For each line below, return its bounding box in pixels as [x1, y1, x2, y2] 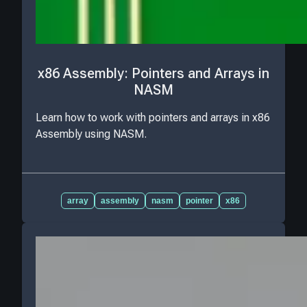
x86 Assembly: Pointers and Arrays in [38, 64, 269, 82]
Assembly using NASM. [36, 127, 147, 140]
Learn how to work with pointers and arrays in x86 [36, 110, 270, 124]
